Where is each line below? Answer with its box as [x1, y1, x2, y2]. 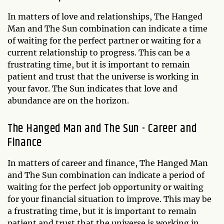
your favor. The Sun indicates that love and [7, 83, 177, 93]
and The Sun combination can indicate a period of [7, 169, 204, 180]
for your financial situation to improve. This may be [7, 193, 211, 204]
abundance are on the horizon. [7, 95, 129, 105]
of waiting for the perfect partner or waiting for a [7, 35, 201, 45]
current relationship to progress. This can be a [7, 47, 190, 57]
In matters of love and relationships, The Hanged [7, 11, 202, 21]
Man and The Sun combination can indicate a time [7, 23, 207, 33]
